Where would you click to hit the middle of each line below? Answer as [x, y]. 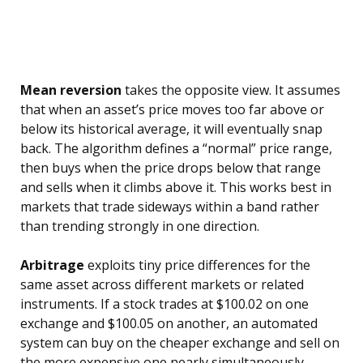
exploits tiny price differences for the [197, 265]
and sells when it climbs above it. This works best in [176, 188]
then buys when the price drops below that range [171, 168]
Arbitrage [52, 265]
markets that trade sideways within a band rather [170, 207]
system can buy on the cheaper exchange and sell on [180, 343]
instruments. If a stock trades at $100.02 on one [164, 304]
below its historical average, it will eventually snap [171, 129]
